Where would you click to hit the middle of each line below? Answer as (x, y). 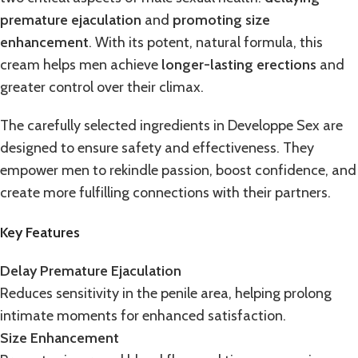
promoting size (221, 20)
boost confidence (269, 171)
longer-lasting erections (239, 65)
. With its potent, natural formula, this (206, 43)
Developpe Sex (274, 126)
